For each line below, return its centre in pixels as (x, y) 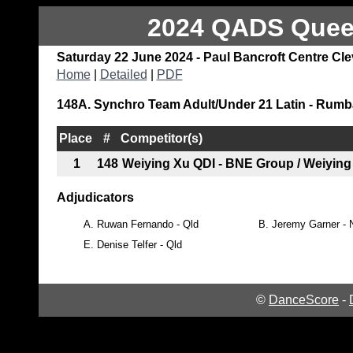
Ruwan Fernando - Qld (147, 224)
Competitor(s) (161, 138)
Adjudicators (95, 197)
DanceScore (304, 299)
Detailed (123, 74)
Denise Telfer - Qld (139, 244)
